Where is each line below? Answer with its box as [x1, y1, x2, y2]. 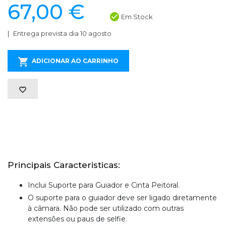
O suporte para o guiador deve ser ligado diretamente [28, 193, 217, 203]
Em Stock [121, 13, 153, 21]
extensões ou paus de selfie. [28, 214, 127, 224]
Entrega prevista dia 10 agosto [13, 29, 111, 38]
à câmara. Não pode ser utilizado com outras [28, 204, 184, 213]
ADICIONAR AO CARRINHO [32, 57, 119, 65]
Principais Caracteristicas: [8, 160, 120, 171]
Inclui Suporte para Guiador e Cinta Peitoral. [28, 181, 180, 190]
